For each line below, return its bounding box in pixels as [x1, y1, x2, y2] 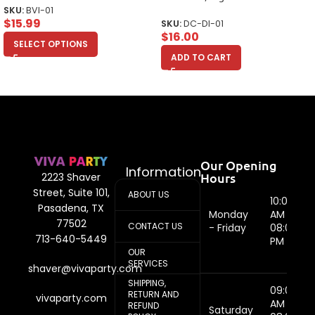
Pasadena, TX [38, 200, 105, 215]
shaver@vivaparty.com [28, 261, 142, 276]
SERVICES [127, 257, 168, 270]
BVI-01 [26, 4, 53, 17]
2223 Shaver [41, 169, 101, 184]
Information [125, 163, 201, 181]
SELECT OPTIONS [13, 38, 88, 51]
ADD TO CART [171, 51, 231, 64]
